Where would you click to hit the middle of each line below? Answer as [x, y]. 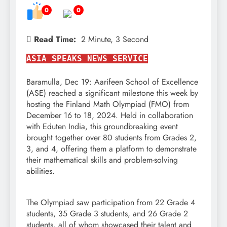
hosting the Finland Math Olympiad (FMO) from [108, 104]
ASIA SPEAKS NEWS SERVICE [87, 59]
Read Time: [55, 40]
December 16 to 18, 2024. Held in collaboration [110, 116]
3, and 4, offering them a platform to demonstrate [111, 149]
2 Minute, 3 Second [115, 40]
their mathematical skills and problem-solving [102, 160]
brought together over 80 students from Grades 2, [111, 138]
